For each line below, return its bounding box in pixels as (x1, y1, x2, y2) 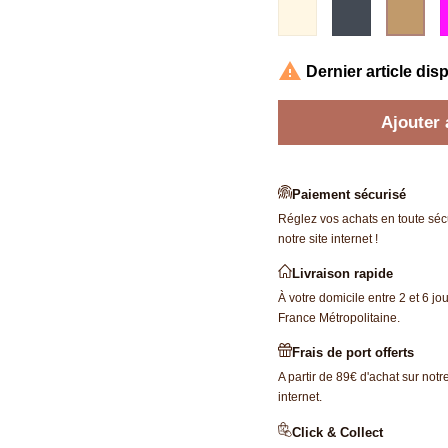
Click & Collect (291, 424, 383, 440)
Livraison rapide (291, 266, 393, 282)
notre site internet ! (277, 232, 378, 247)
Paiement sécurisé (291, 187, 406, 203)
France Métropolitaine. (277, 311, 400, 326)
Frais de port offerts (291, 345, 414, 361)
